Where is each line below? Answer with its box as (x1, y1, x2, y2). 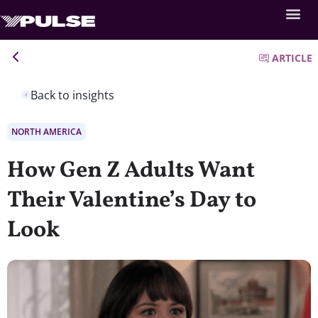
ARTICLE (272, 51, 312, 65)
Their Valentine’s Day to (7, 185, 256, 216)
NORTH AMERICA (11, 125, 82, 138)
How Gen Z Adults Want (7, 155, 255, 187)
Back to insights (31, 87, 114, 103)
